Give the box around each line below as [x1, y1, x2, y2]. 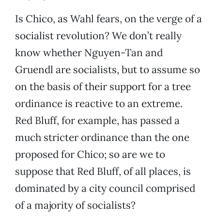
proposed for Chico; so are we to [15, 148, 165, 161]
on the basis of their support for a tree [15, 80, 191, 93]
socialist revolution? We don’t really [15, 29, 182, 43]
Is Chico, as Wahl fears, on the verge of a [15, 12, 202, 26]
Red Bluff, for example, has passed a [15, 114, 180, 127]
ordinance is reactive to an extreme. [15, 97, 183, 110]
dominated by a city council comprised [15, 182, 195, 195]
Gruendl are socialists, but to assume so [15, 63, 200, 77]
